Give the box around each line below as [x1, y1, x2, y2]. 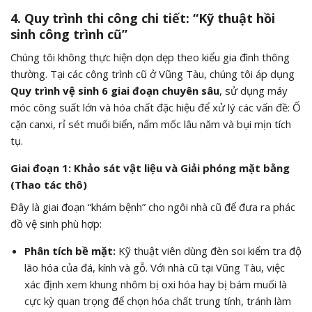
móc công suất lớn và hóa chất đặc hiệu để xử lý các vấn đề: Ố [10, 100, 301, 115]
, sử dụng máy [219, 84, 288, 98]
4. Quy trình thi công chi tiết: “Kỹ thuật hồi [10, 10, 275, 27]
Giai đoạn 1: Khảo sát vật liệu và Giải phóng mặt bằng [10, 161, 290, 175]
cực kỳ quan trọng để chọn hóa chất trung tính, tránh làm [24, 293, 291, 308]
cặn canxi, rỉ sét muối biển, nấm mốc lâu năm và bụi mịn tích [10, 117, 291, 132]
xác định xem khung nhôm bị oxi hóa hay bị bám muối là [24, 276, 287, 291]
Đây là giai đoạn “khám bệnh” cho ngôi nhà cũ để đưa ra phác [10, 199, 295, 214]
